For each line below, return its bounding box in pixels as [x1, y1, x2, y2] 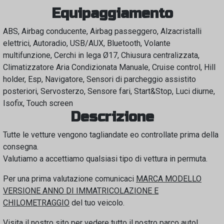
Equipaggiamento [51, 5, 173, 22]
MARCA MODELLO [136, 174, 201, 183]
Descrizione [70, 108, 154, 125]
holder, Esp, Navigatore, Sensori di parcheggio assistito [3, 74, 196, 84]
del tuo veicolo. [69, 198, 124, 207]
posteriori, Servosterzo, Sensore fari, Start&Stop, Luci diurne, [3, 86, 215, 96]
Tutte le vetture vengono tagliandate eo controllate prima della [3, 130, 218, 139]
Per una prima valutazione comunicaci [3, 174, 136, 183]
